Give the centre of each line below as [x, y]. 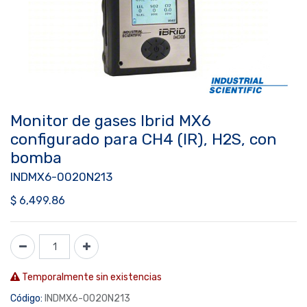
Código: [26, 298]
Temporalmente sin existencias [91, 277]
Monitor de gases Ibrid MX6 [111, 121]
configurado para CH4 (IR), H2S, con [144, 139]
